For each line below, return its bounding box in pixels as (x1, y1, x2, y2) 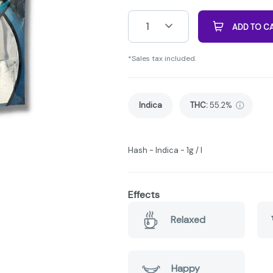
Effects (128, 188, 160, 201)
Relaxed (171, 213, 206, 226)
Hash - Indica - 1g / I (128, 144, 202, 155)
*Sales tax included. (128, 53, 196, 63)
